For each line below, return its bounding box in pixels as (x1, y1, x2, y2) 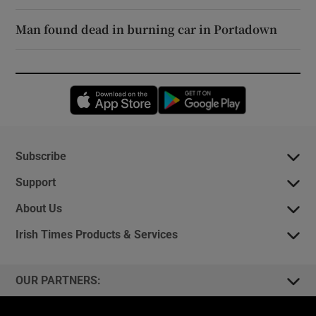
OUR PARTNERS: (16, 274, 102, 286)
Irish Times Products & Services (16, 229, 178, 241)
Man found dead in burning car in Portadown (16, 21, 278, 38)
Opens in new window (158, 87, 260, 99)
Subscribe (16, 150, 67, 162)
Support (16, 176, 56, 188)
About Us (16, 202, 63, 214)
